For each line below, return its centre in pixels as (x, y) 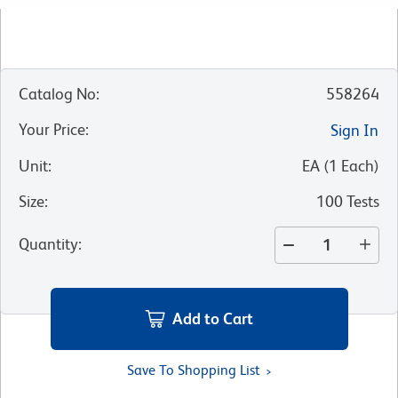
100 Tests (348, 201)
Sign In (354, 130)
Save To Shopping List (193, 370)
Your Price (52, 129)
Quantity (48, 243)
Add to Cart (213, 318)
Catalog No (57, 93)
